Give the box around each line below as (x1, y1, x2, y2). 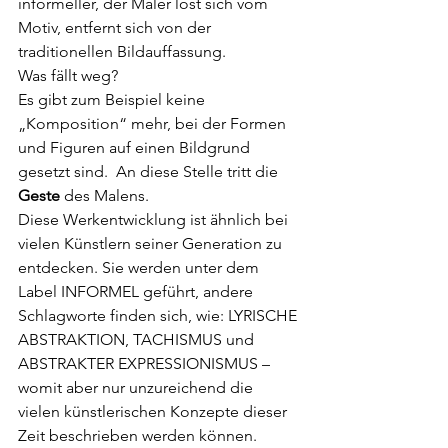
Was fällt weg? (18, 65, 118, 85)
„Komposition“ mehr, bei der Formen (18, 113, 290, 133)
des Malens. (60, 185, 157, 205)
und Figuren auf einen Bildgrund (18, 137, 254, 157)
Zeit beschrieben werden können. (18, 425, 257, 445)
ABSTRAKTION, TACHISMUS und (18, 329, 258, 349)
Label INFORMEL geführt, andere (18, 281, 257, 301)
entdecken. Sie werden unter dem (18, 257, 263, 277)
